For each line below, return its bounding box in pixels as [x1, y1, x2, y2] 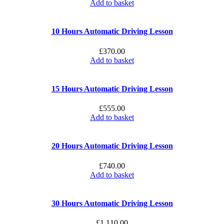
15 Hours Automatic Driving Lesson [51, 84, 173, 93]
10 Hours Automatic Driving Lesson [51, 27, 173, 36]
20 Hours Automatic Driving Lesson [51, 141, 173, 150]
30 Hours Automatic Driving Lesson [51, 198, 173, 207]
